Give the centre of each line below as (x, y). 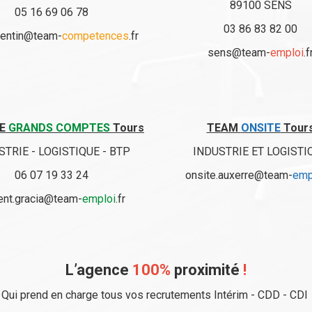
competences (95, 36)
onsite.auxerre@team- (239, 175)
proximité (207, 270)
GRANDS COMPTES (59, 128)
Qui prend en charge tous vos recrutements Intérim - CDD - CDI (156, 295)
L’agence (99, 270)
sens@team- (239, 53)
